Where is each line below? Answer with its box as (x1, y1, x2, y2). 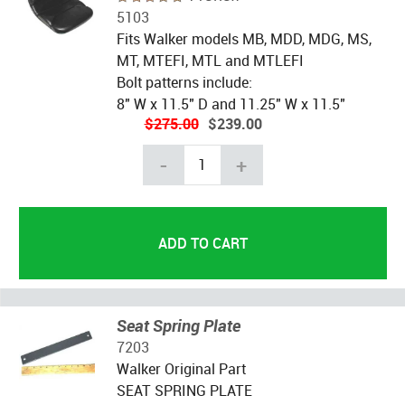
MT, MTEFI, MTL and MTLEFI (116, 50, 304, 71)
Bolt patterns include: (116, 71, 252, 92)
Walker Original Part (116, 358, 246, 379)
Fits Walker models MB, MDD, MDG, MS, (116, 28, 372, 49)
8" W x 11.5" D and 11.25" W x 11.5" (116, 93, 345, 114)
